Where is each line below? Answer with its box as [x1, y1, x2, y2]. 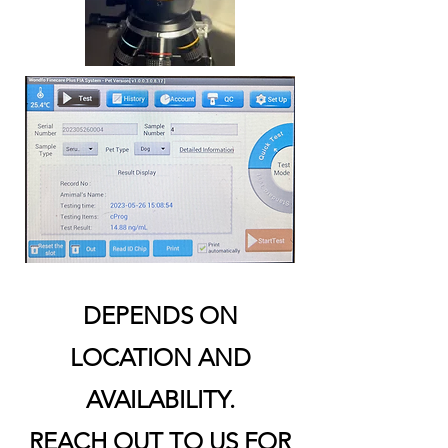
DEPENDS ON [82, 300, 238, 330]
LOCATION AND [69, 342, 251, 372]
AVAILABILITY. [85, 384, 235, 414]
